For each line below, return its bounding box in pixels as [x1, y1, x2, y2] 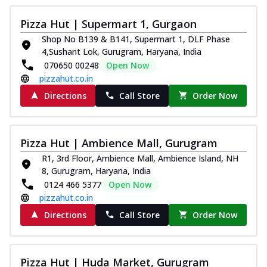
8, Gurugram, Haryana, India [42, 164, 151, 176]
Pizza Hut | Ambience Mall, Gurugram [20, 135, 218, 150]
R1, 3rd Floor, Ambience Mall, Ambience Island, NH [42, 152, 238, 164]
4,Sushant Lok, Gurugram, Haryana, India [42, 45, 201, 57]
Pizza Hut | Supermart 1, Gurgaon [20, 16, 197, 31]
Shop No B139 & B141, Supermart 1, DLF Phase [42, 33, 230, 45]
